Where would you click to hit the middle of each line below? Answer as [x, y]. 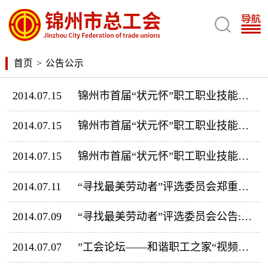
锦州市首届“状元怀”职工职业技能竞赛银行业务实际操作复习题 [243, 126]
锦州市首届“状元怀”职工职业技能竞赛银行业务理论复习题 [243, 156]
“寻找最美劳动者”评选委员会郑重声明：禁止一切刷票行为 [243, 186]
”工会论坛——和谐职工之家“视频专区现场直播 [243, 247]
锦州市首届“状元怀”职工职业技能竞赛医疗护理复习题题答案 [243, 95]
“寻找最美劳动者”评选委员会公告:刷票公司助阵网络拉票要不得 [246, 217]
